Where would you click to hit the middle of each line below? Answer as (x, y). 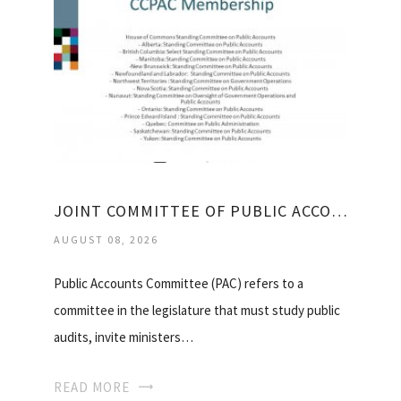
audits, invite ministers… (124, 337)
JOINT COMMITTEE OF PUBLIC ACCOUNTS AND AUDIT (339, 211)
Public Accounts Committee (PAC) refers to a (179, 284)
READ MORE (92, 388)
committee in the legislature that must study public (197, 311)
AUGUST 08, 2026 (106, 240)
